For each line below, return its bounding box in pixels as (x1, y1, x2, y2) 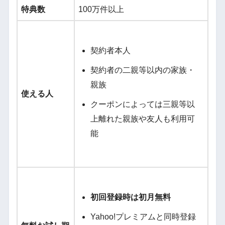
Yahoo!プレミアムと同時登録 (90, 212, 196, 221)
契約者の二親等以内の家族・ (90, 66, 195, 75)
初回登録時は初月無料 (90, 193, 171, 202)
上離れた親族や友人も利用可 (90, 115, 195, 124)
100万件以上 (78, 5, 124, 14)
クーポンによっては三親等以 (90, 100, 195, 109)
